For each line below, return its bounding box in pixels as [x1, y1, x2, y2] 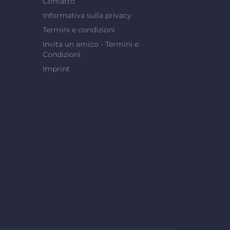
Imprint [43, 64, 70, 73]
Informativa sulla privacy [43, 10, 132, 20]
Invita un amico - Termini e [43, 39, 139, 49]
